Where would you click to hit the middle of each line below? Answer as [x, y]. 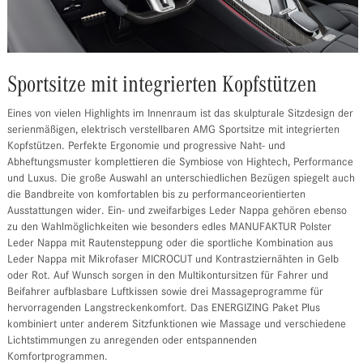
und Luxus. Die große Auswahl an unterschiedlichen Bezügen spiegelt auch [181, 179]
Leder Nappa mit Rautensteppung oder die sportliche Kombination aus [170, 244]
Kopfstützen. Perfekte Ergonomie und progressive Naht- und [146, 147]
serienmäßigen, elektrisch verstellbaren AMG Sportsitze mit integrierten [173, 131]
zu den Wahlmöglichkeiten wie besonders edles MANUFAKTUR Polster [169, 228]
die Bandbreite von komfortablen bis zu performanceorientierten [156, 196]
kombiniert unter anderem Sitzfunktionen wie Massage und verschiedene [176, 325]
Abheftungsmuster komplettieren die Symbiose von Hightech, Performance [180, 163]
